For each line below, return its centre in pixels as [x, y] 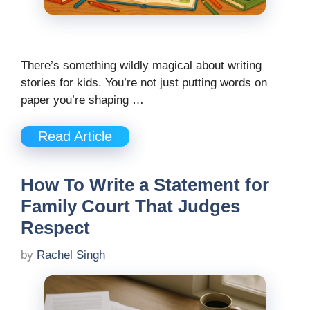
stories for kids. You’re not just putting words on [144, 82]
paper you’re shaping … [82, 100]
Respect [55, 228]
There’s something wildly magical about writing [141, 65]
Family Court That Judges [130, 207]
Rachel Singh [71, 255]
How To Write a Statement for [145, 185]
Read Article [75, 137]
